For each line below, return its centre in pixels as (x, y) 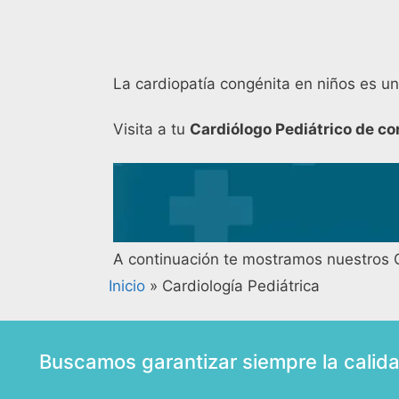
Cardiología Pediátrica (241, 286)
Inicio (127, 286)
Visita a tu (151, 129)
